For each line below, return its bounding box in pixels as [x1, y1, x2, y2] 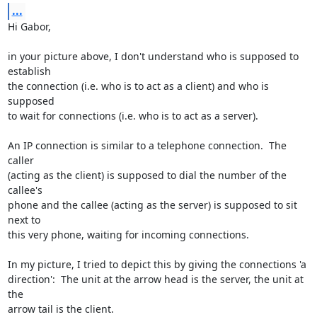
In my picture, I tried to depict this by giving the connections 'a [7, 258, 306, 271]
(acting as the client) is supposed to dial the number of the [7, 168, 287, 182]
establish [7, 64, 51, 78]
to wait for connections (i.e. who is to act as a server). [7, 109, 258, 122]
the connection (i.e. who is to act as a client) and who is [7, 79, 269, 93]
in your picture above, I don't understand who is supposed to [7, 50, 299, 63]
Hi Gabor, [7, 20, 51, 33]
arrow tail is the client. [7, 302, 114, 316]
